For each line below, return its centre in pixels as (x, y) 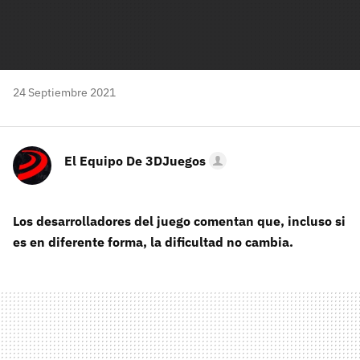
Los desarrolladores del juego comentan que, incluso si (179, 221)
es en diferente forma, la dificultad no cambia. (153, 242)
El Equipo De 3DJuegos (135, 161)
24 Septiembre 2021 (64, 92)
